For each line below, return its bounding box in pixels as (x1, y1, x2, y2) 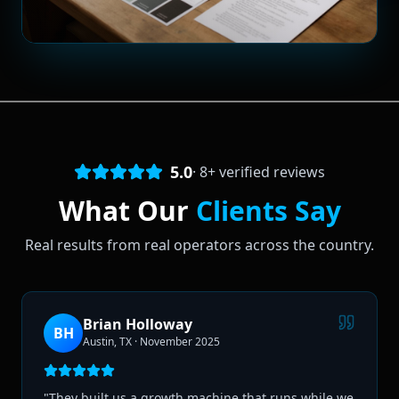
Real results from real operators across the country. (25, 234, 374, 255)
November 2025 (140, 333, 220, 349)
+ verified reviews (208, 161, 325, 182)
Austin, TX (83, 333, 132, 349)
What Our (58, 191, 196, 229)
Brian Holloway (83, 313, 192, 334)
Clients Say (195, 191, 341, 229)
